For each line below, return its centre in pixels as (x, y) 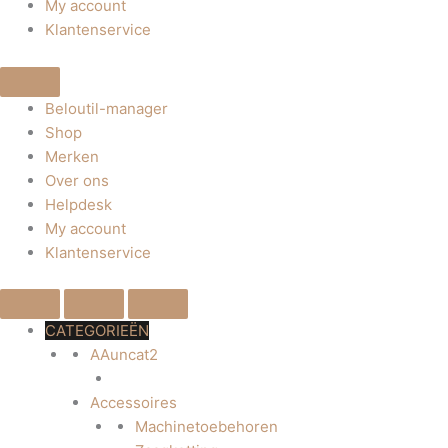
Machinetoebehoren (206, 426)
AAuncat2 (124, 354)
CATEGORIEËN (97, 330)
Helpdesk (78, 204)
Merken (72, 156)
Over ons (77, 180)
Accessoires (133, 402)
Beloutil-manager (106, 108)
